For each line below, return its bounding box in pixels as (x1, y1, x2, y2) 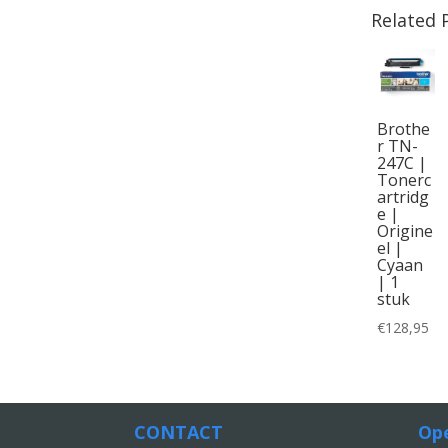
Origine (376, 219, 433, 242)
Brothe (376, 117, 430, 140)
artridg (376, 185, 429, 208)
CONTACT (134, 419, 224, 444)
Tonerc (376, 168, 431, 191)
